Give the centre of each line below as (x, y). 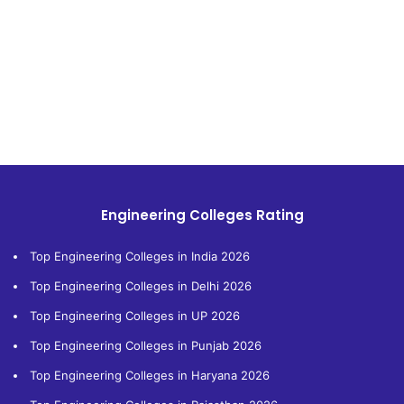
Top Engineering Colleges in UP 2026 (135, 315)
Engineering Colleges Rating (202, 215)
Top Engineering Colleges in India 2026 (140, 256)
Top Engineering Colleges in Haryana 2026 (150, 375)
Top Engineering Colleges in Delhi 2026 (141, 285)
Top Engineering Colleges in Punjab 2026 (146, 345)
